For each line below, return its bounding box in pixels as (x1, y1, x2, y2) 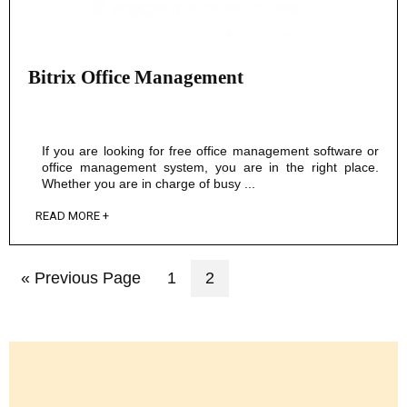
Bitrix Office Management (28, 65, 243, 88)
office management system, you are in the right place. (42, 159, 379, 174)
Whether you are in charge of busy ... (42, 175, 255, 191)
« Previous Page (21, 268, 142, 287)
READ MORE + (35, 208, 109, 223)
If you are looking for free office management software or (42, 143, 379, 158)
